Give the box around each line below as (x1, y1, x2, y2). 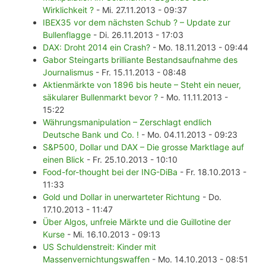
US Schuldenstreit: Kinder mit (43, 242, 156, 252)
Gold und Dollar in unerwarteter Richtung (43, 192, 200, 202)
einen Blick (43, 154, 84, 165)
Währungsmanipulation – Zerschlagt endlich (43, 117, 211, 128)
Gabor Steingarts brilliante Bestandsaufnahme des (43, 55, 237, 65)
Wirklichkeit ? (43, 5, 94, 15)
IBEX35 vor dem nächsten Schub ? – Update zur (43, 17, 230, 28)
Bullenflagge (43, 30, 91, 40)
